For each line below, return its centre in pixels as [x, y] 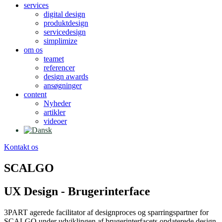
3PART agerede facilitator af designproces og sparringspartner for [106, 212]
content [35, 94]
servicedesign [65, 32]
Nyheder [57, 103]
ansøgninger [63, 85]
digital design [64, 14]
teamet [54, 59]
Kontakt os [21, 147]
